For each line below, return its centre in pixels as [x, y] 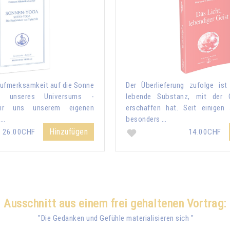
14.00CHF [205, 132]
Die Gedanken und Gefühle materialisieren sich [115, 218]
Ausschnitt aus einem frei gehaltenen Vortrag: [115, 203]
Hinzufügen [69, 131]
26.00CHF [20, 132]
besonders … [146, 119]
